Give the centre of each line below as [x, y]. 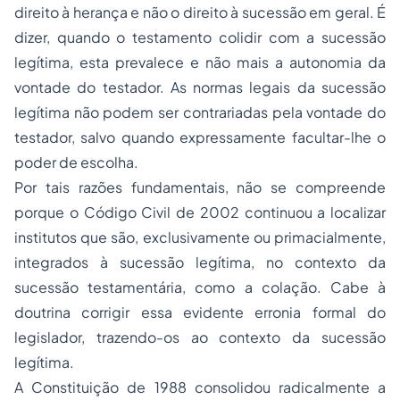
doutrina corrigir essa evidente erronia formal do [200, 312]
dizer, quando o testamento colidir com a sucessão [200, 37]
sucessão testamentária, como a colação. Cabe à [200, 287]
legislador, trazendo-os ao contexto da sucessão [200, 337]
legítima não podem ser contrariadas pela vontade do [200, 112]
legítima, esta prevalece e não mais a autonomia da [200, 62]
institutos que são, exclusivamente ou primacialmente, [200, 237]
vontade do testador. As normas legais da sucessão [200, 87]
